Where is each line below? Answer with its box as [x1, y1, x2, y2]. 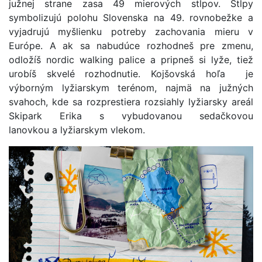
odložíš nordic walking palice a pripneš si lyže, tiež [9, 54, 253, 65]
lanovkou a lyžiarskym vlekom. [9, 124, 145, 136]
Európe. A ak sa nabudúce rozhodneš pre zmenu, [9, 40, 253, 51]
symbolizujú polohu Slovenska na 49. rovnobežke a [9, 12, 253, 23]
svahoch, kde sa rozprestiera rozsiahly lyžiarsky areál [9, 96, 253, 108]
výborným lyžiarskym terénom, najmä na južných [9, 82, 253, 94]
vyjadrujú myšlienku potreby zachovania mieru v [9, 26, 253, 37]
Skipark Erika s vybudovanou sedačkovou [9, 110, 253, 122]
